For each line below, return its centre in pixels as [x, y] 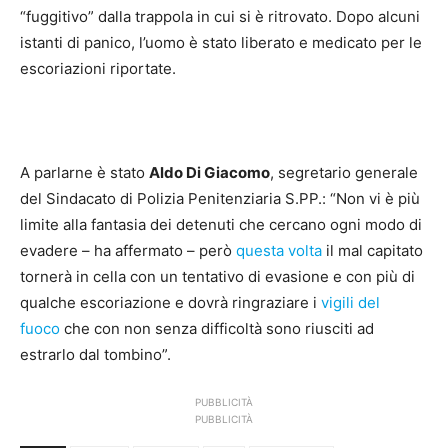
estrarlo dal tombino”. [95, 355]
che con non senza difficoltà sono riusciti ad [217, 329]
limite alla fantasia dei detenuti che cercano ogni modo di [221, 225]
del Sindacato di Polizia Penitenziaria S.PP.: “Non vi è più [220, 199]
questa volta [279, 251]
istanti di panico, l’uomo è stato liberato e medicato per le [221, 43]
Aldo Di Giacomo [209, 173]
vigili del [350, 303]
